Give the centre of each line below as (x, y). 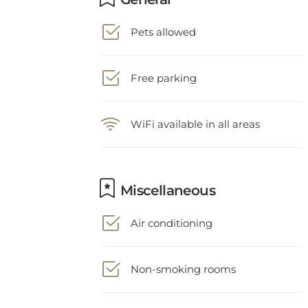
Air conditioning (172, 213)
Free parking (164, 68)
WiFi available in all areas (195, 114)
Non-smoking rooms (183, 260)
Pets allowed (163, 22)
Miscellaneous (166, 181)
